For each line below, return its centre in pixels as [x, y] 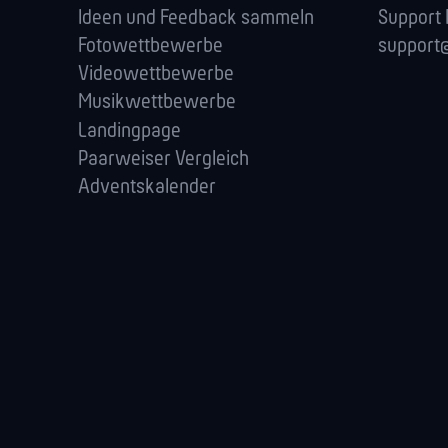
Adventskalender [147, 187]
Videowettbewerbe [156, 75]
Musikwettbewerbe [157, 103]
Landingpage [129, 131]
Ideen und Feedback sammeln [196, 18]
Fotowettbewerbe [150, 47]
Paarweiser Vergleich [163, 159]
